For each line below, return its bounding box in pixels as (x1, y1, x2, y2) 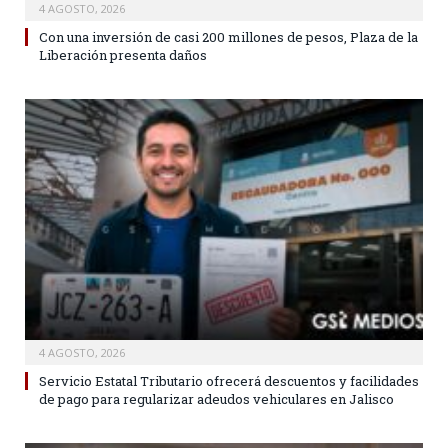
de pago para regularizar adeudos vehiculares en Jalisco (39, 389, 394, 408)
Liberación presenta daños (39, 46, 207, 65)
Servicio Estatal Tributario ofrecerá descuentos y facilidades (39, 371, 419, 390)
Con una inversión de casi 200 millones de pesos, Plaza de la (39, 28, 418, 47)
